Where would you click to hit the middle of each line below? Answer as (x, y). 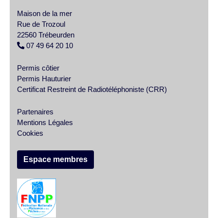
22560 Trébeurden (46, 35)
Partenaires (35, 111)
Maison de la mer (45, 13)
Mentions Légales (45, 122)
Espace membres (55, 159)
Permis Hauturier (44, 78)
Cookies (30, 133)
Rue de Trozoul (41, 24)
